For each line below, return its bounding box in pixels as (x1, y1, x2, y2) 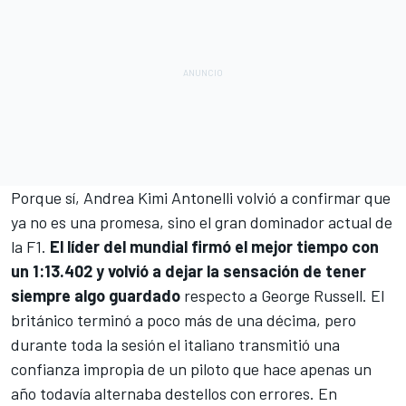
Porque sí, (11, 188, 83, 208)
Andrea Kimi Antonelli (83, 188, 233, 208)
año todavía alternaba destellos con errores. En (11, 383, 337, 404)
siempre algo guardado (11, 285, 180, 306)
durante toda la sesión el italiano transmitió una (11, 334, 340, 355)
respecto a (180, 285, 261, 306)
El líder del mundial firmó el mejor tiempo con (50, 237, 379, 257)
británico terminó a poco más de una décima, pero (11, 310, 356, 331)
